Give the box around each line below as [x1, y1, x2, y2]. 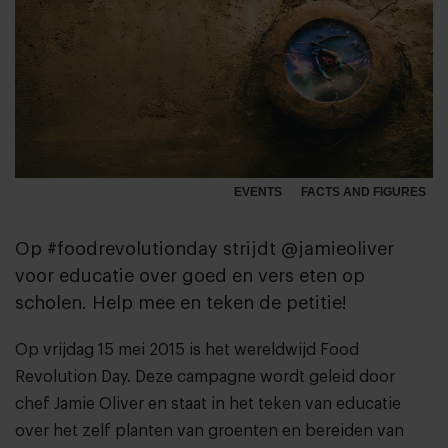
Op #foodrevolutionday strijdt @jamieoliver [15, 239, 394, 258]
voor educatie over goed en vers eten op [15, 266, 365, 285]
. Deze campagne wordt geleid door [127, 368, 395, 385]
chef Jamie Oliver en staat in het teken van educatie [15, 395, 401, 412]
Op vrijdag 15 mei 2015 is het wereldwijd [15, 341, 320, 358]
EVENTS [234, 185, 283, 200]
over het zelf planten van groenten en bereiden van [15, 422, 404, 439]
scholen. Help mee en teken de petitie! [15, 293, 347, 312]
